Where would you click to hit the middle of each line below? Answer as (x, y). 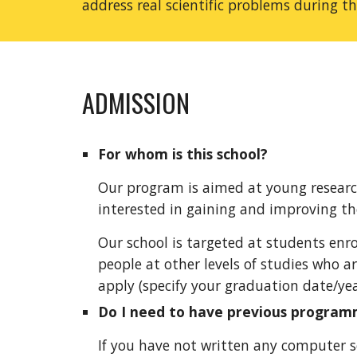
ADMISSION (135, 102)
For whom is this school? (182, 154)
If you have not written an (184, 345)
